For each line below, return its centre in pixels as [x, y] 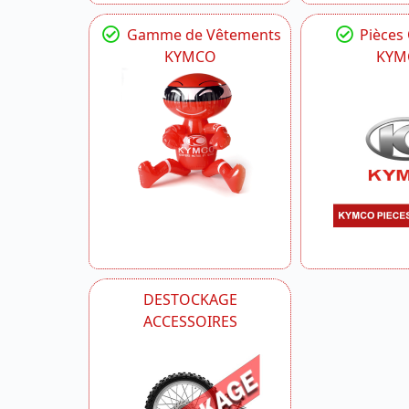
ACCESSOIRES [190, 322]
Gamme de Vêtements [202, 35]
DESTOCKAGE [190, 300]
